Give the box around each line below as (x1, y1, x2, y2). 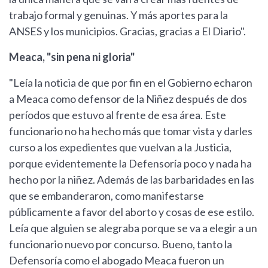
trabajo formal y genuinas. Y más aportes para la (9, 8, 228, 22)
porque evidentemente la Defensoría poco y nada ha (9, 157, 252, 170)
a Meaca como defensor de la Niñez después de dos (9, 92, 247, 105)
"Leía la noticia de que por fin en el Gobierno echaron (9, 76, 252, 89)
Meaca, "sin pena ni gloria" (9, 50, 135, 63)
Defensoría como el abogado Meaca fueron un (9, 254, 224, 267)
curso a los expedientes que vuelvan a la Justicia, (9, 141, 232, 154)
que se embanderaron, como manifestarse (9, 189, 204, 202)
